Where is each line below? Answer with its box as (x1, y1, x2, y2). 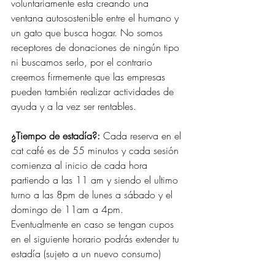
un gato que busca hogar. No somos (11, 26, 166, 40)
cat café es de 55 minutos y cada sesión (11, 144, 182, 158)
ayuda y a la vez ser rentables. (11, 99, 139, 114)
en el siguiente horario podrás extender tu (11, 232, 182, 246)
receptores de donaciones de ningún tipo (11, 41, 182, 55)
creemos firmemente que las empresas (11, 70, 168, 84)
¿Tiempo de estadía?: (11, 129, 103, 143)
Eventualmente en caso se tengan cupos (11, 217, 177, 231)
